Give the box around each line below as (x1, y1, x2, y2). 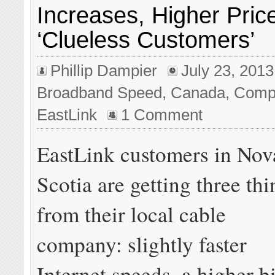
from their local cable (37, 199, 227, 229)
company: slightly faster (37, 230, 247, 259)
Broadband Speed (37, 83, 163, 103)
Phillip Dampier (50, 61, 158, 80)
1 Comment (121, 106, 203, 125)
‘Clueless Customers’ (37, 26, 255, 53)
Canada (171, 83, 226, 103)
